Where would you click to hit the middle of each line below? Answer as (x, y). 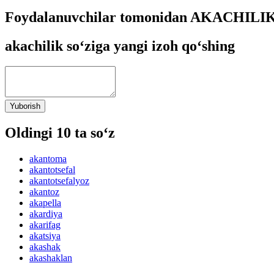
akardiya (46, 214)
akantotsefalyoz (59, 181)
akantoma (48, 159)
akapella (45, 203)
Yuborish (25, 106)
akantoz (44, 192)
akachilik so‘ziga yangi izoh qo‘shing (120, 46)
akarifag (45, 225)
